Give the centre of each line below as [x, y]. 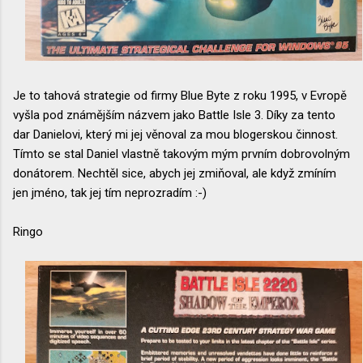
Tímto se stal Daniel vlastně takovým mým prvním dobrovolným [181, 154]
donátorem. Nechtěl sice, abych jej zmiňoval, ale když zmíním [175, 174]
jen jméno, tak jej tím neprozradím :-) [110, 193]
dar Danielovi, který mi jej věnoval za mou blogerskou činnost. [175, 135]
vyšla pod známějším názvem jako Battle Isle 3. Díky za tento [174, 115]
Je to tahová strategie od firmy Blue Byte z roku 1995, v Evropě [180, 96]
